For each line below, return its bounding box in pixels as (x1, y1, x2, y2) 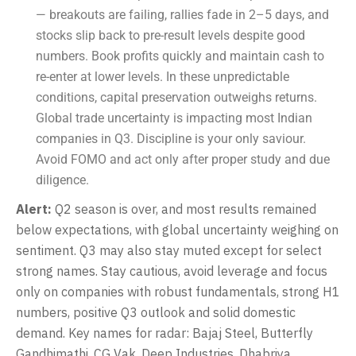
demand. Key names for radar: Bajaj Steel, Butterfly (16, 324, 313, 341)
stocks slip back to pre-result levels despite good (36, 27, 305, 43)
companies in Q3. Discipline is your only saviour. (36, 130, 306, 146)
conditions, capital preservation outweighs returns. (36, 89, 317, 105)
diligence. (36, 172, 89, 188)
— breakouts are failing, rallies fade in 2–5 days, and (36, 6, 329, 22)
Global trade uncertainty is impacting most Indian (36, 110, 312, 126)
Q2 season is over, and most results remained (55, 200, 316, 217)
